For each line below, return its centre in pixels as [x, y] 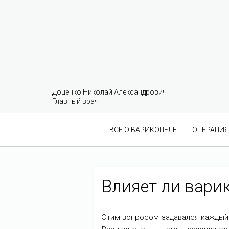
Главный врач [75, 101]
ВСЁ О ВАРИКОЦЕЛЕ [143, 130]
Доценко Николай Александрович [109, 92]
